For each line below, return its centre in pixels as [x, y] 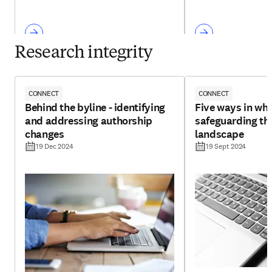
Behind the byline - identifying [95, 108]
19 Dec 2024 [55, 146]
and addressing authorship [89, 121]
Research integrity [83, 54]
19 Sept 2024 [226, 146]
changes [45, 134]
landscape [219, 134]
